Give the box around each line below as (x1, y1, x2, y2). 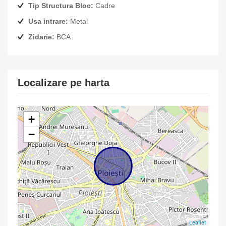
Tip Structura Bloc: (28, 2, 93, 10)
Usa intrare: (28, 17, 68, 25)
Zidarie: (28, 33, 54, 41)
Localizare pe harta (18, 77, 109, 88)
